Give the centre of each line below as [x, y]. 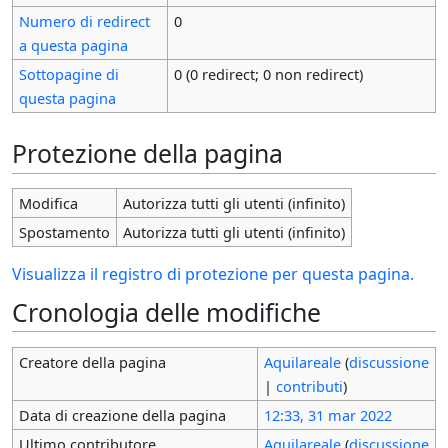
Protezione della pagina [147, 153]
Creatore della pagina [92, 361]
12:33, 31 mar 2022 [327, 414]
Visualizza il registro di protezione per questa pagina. [213, 273]
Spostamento [64, 232]
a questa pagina [73, 44]
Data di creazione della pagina [122, 414]
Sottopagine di [68, 73]
